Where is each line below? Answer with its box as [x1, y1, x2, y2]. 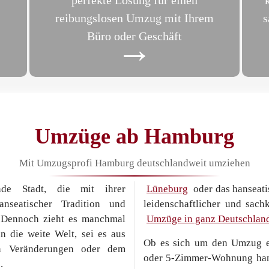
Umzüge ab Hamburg [35, 124, 234, 148]
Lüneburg [147, 183, 188, 195]
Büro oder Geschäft [87, 29, 182, 43]
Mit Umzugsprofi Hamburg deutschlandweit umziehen [19, 157, 250, 169]
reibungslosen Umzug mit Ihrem [55, 11, 214, 25]
